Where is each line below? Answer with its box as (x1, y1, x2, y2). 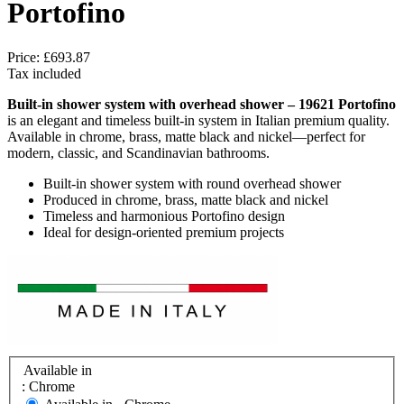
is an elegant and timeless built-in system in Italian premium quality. (7, 112, 390, 128)
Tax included (7, 65, 81, 81)
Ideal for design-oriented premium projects (43, 224, 284, 240)
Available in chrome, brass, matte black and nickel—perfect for (7, 128, 365, 144)
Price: (7, 49, 43, 65)
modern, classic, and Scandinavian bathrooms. (7, 144, 270, 161)
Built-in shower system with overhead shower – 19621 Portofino (7, 96, 396, 112)
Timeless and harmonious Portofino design (43, 207, 285, 224)
